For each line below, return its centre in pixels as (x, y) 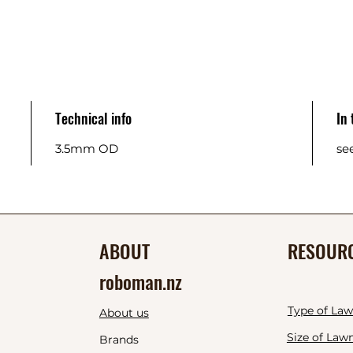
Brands (119, 339)
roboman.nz (140, 281)
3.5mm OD (87, 148)
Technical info (94, 118)
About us (124, 312)
